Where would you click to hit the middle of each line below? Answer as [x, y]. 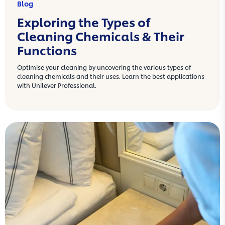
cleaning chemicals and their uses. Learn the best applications [111, 76]
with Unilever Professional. [57, 85]
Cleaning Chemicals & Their [101, 36]
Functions [47, 50]
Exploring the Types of [84, 22]
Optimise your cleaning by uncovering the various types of [104, 67]
